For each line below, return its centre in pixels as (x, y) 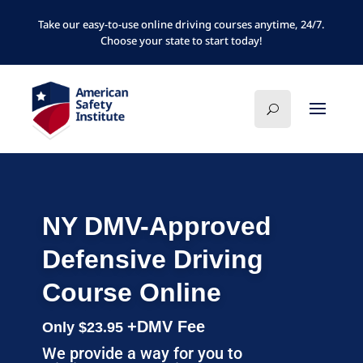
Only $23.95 (84, 328)
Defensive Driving (152, 260)
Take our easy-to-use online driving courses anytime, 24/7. (181, 24)
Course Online (131, 293)
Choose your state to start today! (181, 41)
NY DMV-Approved (156, 226)
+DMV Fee (166, 327)
